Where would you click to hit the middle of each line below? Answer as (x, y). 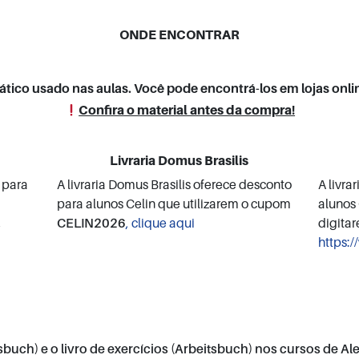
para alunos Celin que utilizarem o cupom (174, 204)
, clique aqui (161, 223)
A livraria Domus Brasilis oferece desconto (175, 185)
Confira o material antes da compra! (187, 110)
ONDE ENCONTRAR (179, 35)
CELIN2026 (92, 223)
